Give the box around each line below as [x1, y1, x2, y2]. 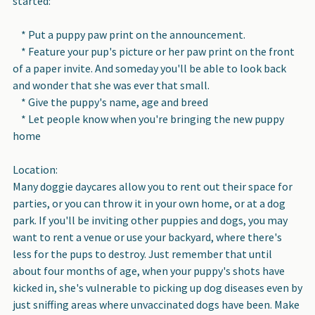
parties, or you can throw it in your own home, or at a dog [13, 195, 285, 210]
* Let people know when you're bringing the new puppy [13, 111, 284, 126]
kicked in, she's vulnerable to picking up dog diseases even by [13, 280, 302, 295]
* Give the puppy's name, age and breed [13, 94, 208, 109]
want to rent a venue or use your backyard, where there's [13, 229, 282, 244]
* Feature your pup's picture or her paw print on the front [13, 44, 295, 58]
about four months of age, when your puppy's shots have [13, 263, 285, 278]
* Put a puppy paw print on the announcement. [13, 27, 245, 41]
